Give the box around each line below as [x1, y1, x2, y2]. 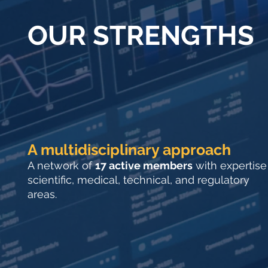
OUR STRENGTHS [28, 20, 254, 51]
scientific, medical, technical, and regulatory [28, 173, 249, 186]
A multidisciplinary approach [28, 141, 231, 159]
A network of [28, 159, 95, 172]
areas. [28, 188, 57, 200]
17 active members [95, 159, 193, 172]
